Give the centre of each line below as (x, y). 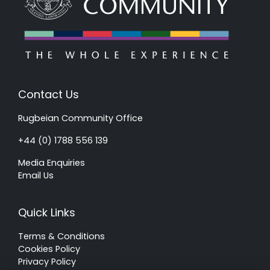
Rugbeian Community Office (80, 118)
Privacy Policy (47, 262)
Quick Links (47, 213)
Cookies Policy (49, 249)
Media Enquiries (52, 163)
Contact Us (49, 95)
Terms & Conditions (61, 237)
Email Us (36, 176)
